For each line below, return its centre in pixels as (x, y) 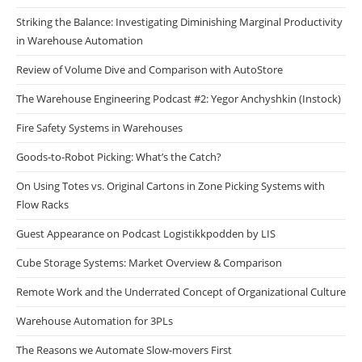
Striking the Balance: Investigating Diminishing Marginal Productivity (179, 21)
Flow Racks (42, 204)
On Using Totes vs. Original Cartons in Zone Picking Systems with (170, 185)
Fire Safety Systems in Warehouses (99, 127)
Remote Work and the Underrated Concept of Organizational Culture (181, 291)
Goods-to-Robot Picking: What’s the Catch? (119, 156)
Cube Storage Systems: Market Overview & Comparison (149, 262)
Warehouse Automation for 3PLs (95, 320)
